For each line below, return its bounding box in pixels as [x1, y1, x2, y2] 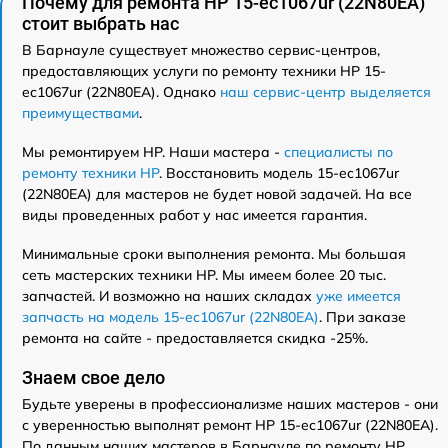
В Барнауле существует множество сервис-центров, [22, 40, 380, 59]
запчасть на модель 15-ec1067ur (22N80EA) [22, 307, 319, 326]
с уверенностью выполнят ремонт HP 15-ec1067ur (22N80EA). [22, 415, 438, 434]
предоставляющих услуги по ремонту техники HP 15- [22, 61, 386, 80]
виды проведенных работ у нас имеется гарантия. [22, 205, 367, 224]
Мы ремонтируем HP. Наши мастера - [22, 142, 284, 161]
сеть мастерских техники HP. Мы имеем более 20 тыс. [22, 265, 386, 284]
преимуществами [22, 103, 139, 122]
